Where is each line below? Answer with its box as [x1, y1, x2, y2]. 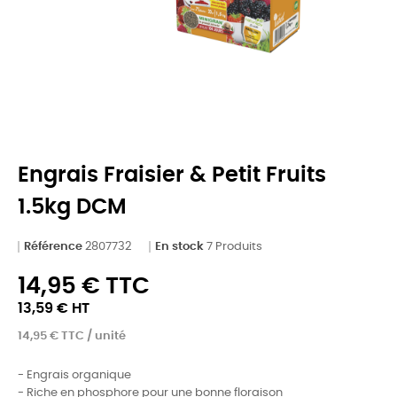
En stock [155, 240, 204, 253]
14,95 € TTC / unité [18, 330, 126, 342]
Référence [24, 240, 82, 253]
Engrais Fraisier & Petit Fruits [18, 164, 326, 186]
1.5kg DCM [18, 196, 127, 218]
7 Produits [206, 240, 262, 253]
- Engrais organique [18, 369, 131, 381]
